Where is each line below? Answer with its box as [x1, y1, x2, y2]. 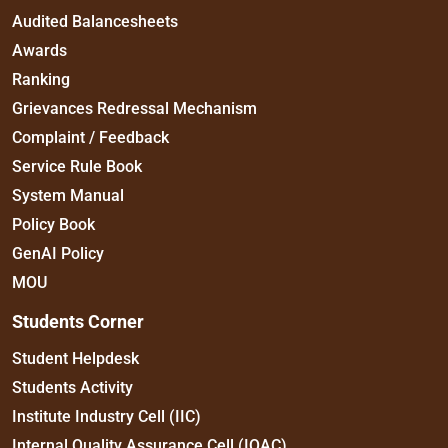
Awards [12, 40, 67, 60]
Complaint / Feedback [12, 127, 169, 147]
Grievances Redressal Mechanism [12, 98, 257, 118]
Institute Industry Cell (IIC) [12, 406, 201, 426]
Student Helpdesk [12, 348, 139, 368]
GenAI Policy [12, 243, 104, 263]
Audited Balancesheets [12, 11, 178, 31]
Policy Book [12, 214, 95, 234]
